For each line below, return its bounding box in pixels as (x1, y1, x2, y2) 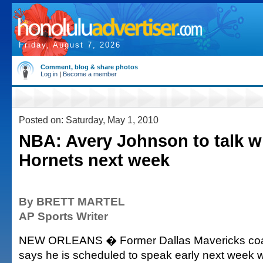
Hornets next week (19, 151, 170, 170)
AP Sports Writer (19, 210, 108, 222)
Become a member (63, 70, 117, 77)
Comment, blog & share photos (41, 63, 138, 70)
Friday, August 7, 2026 (19, 41, 121, 49)
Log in (41, 70, 58, 77)
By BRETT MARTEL (19, 195, 125, 208)
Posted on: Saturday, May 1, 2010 (19, 114, 159, 125)
